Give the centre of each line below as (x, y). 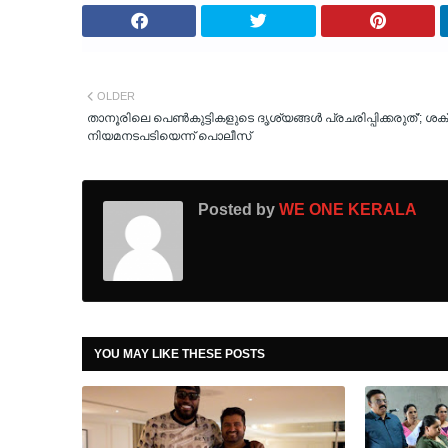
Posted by (236, 210)
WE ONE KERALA (346, 210)
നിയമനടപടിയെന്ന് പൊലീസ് (169, 136)
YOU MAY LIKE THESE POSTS (179, 354)
